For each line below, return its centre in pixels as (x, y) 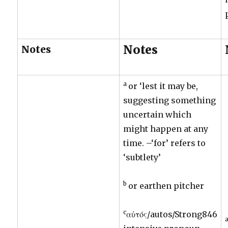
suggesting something (170, 100)
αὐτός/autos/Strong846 (172, 214)
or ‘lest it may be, (163, 86)
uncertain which (158, 114)
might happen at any (166, 129)
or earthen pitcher (166, 186)
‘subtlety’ (142, 157)
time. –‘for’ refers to (165, 143)
